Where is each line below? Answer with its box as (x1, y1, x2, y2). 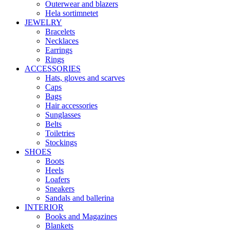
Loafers (45, 175, 70, 184)
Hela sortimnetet (45, 8, 98, 17)
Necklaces (45, 36, 79, 45)
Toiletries (45, 128, 75, 138)
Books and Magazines (45, 212, 117, 221)
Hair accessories (45, 101, 98, 110)
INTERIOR (25, 202, 64, 212)
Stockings (45, 138, 77, 147)
